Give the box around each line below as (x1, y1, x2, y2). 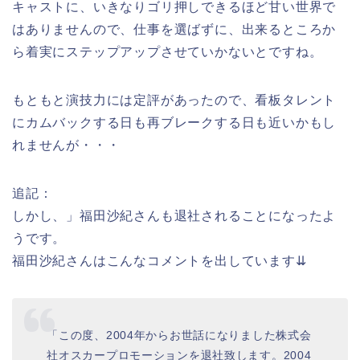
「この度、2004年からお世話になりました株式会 (47, 329, 312, 342)
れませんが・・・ (12, 137, 121, 152)
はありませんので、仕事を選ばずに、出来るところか (12, 22, 337, 36)
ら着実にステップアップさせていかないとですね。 (12, 44, 323, 59)
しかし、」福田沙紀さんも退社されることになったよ (12, 208, 337, 223)
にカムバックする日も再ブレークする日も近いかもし (12, 115, 337, 129)
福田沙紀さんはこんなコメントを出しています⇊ (12, 253, 307, 268)
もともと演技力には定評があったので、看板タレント (12, 92, 337, 107)
